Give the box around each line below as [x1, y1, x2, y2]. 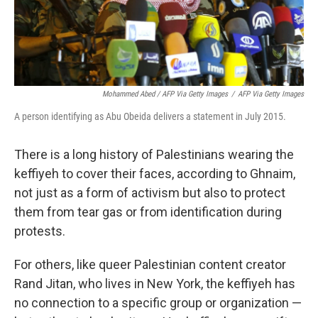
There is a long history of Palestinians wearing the [14, 147, 294, 163]
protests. [14, 224, 65, 239]
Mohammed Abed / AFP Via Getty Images [102, 89, 228, 99]
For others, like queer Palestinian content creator [14, 257, 286, 273]
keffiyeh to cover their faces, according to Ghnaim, [14, 166, 295, 182]
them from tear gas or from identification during [14, 204, 282, 220]
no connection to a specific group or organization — [14, 295, 302, 311]
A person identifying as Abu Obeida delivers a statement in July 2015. [14, 111, 286, 123]
